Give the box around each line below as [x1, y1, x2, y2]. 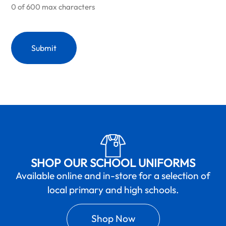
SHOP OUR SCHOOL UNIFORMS [31, 155, 195, 170]
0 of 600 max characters [11, 2, 95, 12]
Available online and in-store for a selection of [16, 169, 210, 182]
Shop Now [91, 212, 135, 225]
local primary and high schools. [47, 183, 179, 196]
